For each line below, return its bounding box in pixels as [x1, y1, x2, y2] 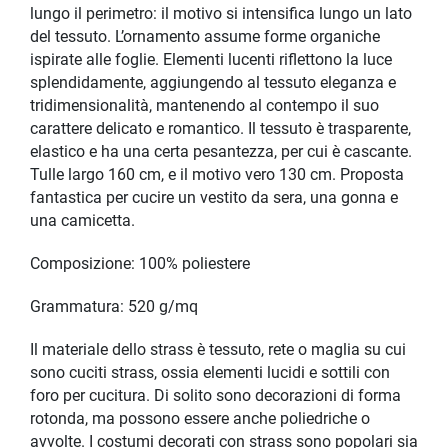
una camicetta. [30, 212, 135, 231]
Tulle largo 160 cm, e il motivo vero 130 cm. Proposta [30, 166, 404, 185]
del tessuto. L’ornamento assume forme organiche [30, 28, 380, 47]
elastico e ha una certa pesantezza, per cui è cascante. [30, 143, 412, 162]
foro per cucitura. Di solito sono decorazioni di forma [30, 387, 401, 406]
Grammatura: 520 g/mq [30, 298, 198, 317]
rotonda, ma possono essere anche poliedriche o [30, 410, 370, 429]
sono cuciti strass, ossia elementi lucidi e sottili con [30, 364, 390, 383]
